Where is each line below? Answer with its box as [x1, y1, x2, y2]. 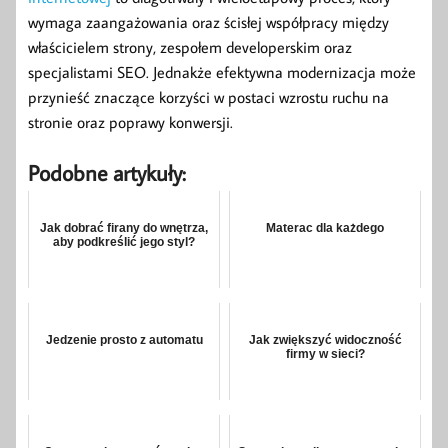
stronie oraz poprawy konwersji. [28, 112, 233, 133]
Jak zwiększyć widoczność [248, 333, 402, 348]
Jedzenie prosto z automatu [45, 333, 203, 348]
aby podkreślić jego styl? [53, 235, 195, 250]
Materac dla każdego [266, 221, 384, 236]
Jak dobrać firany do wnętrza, [40, 221, 208, 236]
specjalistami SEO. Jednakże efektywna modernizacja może [28, 62, 416, 83]
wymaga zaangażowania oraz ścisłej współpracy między [28, 12, 389, 33]
